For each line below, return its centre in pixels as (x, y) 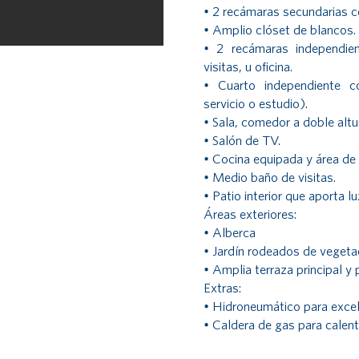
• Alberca (230, 232)
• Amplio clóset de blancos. (280, 30)
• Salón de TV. (242, 140)
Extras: (222, 288)
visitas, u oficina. (248, 67)
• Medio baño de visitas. (270, 177)
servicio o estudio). (256, 103)
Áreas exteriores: (250, 214)
